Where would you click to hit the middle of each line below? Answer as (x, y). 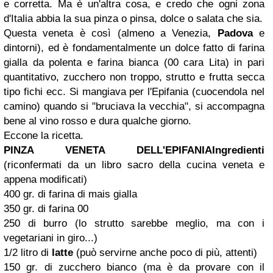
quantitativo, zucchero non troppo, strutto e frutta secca (134, 77)
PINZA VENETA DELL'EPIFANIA (108, 150)
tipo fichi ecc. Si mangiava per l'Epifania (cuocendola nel (134, 92)
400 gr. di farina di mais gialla (70, 194)
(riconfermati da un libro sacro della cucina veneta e (134, 165)
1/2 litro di (28, 253)
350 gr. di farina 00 (46, 209)
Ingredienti (238, 150)
